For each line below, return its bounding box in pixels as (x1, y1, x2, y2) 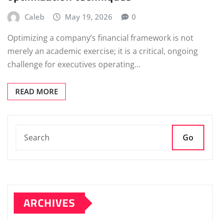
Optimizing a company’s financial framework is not (7, 32, 193, 44)
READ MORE (15, 86, 58, 97)
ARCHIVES (24, 192, 75, 214)
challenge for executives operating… (7, 59, 140, 70)
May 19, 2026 (65, 11, 113, 22)
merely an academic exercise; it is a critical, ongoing (7, 46, 198, 57)
